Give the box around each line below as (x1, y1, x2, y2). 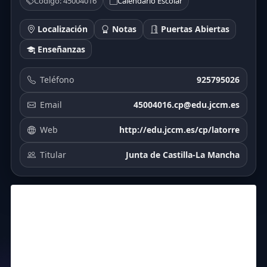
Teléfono (40, 74, 74, 86)
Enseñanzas (35, 43, 85, 55)
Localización (35, 23, 88, 35)
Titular (40, 149, 66, 161)
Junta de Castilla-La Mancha (126, 149, 240, 161)
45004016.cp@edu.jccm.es (133, 99, 240, 111)
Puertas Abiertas (158, 23, 229, 35)
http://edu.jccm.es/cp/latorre (119, 124, 240, 136)
